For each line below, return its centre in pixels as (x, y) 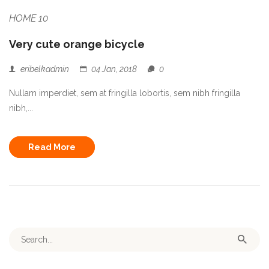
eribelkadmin (45, 69)
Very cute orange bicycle (77, 44)
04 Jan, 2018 (114, 69)
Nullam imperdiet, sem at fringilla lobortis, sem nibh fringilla (125, 93)
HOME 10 (29, 18)
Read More (52, 147)
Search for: (33, 234)
